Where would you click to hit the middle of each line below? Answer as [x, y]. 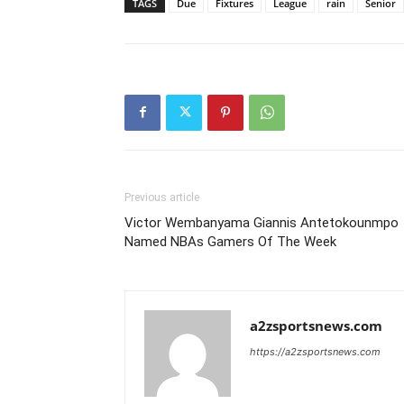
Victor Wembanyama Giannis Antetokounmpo [262, 222]
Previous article [162, 197]
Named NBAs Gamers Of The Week [230, 241]
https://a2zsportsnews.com [315, 351]
